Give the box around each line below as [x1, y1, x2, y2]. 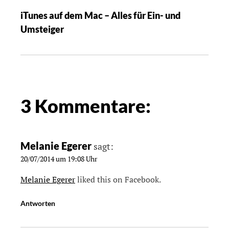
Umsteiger [20, 23, 64, 35]
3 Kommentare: [20, 94, 151, 117]
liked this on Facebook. [75, 173, 161, 185]
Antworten [20, 198, 55, 208]
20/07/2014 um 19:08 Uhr [20, 153, 97, 164]
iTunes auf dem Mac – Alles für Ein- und [20, 9, 180, 21]
